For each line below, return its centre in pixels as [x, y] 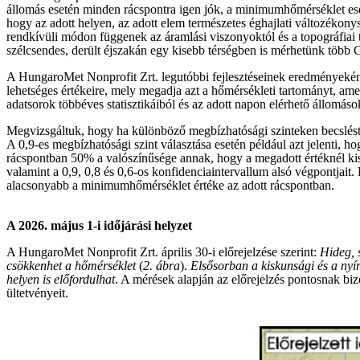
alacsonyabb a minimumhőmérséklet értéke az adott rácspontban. [170, 185]
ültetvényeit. [37, 292]
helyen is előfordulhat [61, 279]
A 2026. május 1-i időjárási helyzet [99, 225]
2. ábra [162, 265]
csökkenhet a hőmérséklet [71, 265]
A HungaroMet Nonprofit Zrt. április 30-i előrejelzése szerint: [163, 252]
